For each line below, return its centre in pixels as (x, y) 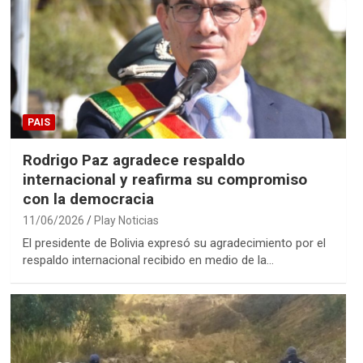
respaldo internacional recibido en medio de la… (148, 261)
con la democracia (88, 199)
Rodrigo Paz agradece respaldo (133, 160)
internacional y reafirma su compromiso (164, 180)
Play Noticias (126, 221)
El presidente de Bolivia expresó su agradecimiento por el (174, 243)
